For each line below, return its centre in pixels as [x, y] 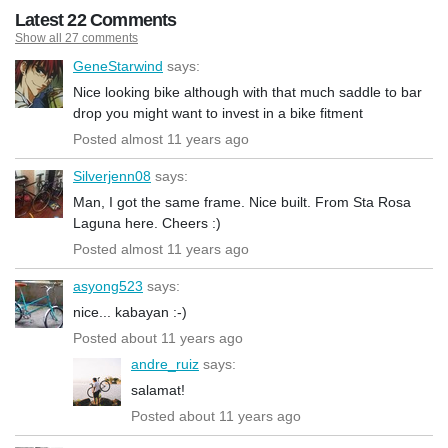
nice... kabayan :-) [130, 311]
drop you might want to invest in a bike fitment [218, 112]
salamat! [158, 389]
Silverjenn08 [112, 175]
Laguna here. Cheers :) [147, 222]
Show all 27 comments [76, 37]
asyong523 [108, 285]
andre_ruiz [165, 363]
